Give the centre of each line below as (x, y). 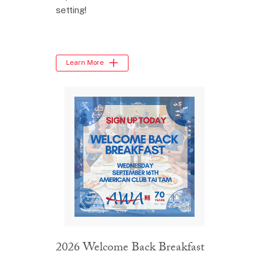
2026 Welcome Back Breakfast (130, 249)
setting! (71, 10)
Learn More (85, 63)
